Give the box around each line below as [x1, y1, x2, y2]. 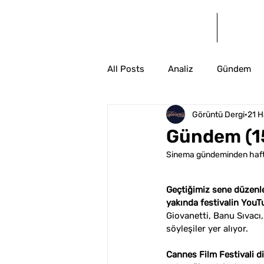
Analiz [168, 63, 193, 74]
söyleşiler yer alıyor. [166, 223, 248, 234]
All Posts [107, 63, 144, 74]
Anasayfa [140, 22, 184, 33]
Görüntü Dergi [192, 109, 245, 120]
